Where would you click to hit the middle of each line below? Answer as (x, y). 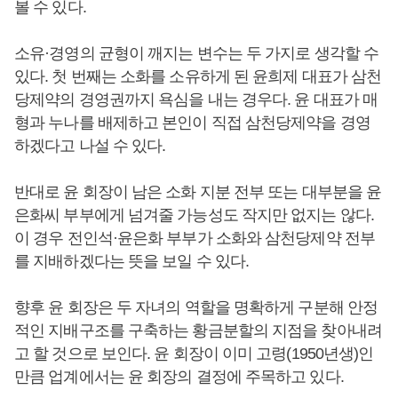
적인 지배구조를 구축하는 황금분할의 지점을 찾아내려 (198, 330)
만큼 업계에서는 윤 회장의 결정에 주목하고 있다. (181, 377)
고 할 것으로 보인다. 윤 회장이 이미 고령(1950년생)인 (194, 354)
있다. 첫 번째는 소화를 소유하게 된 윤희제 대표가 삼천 (198, 76)
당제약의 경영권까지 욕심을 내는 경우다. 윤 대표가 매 (196, 99)
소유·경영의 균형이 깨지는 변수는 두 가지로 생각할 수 (197, 53)
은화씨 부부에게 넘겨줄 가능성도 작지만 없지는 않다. (194, 215)
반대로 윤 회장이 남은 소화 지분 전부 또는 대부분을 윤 (198, 192)
